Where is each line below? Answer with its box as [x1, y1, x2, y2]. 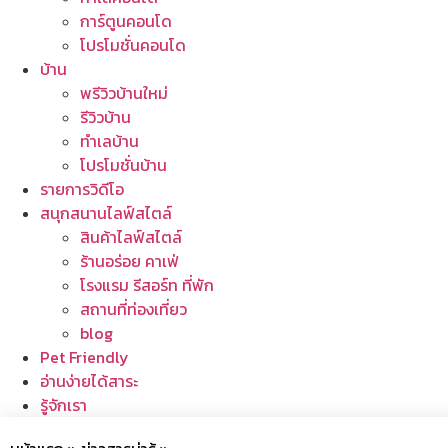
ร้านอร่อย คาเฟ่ [80, 248, 179, 273]
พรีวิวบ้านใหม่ [80, 80, 168, 105]
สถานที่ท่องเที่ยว [80, 296, 187, 321]
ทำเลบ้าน [80, 128, 139, 153]
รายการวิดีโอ [40, 176, 124, 201]
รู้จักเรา [40, 392, 87, 417]
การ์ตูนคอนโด [80, 8, 172, 33]
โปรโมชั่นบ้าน [80, 152, 171, 177]
